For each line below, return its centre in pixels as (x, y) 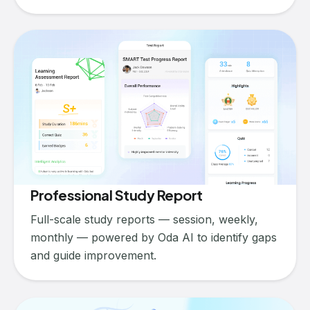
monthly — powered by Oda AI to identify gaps (154, 237)
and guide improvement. (93, 255)
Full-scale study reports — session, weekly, (144, 219)
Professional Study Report (117, 194)
